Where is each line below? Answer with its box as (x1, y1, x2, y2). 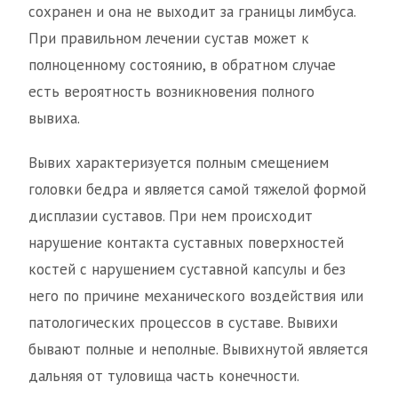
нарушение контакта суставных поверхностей (28, 233, 344, 253)
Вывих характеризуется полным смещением (28, 153, 329, 173)
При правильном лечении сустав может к (28, 28, 309, 49)
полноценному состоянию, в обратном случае (28, 55, 336, 76)
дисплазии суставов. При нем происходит (28, 206, 313, 227)
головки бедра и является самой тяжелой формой (28, 179, 366, 200)
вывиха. (28, 108, 80, 129)
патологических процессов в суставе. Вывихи (28, 313, 338, 333)
